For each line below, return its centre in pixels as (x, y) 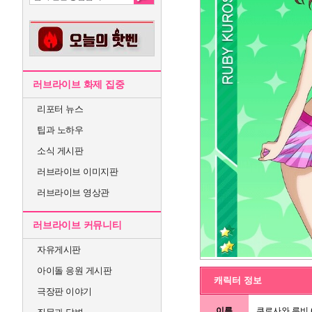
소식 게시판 (60, 151)
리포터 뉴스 (60, 109)
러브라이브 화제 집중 (79, 84)
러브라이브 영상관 (73, 193)
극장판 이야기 (64, 291)
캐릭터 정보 (238, 280)
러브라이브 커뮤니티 (77, 225)
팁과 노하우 (60, 130)
